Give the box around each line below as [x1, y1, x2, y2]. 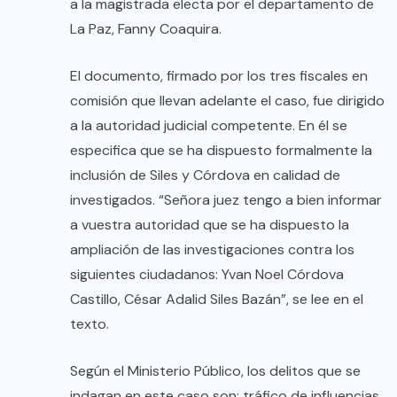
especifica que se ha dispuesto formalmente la [70, 141, 372, 160]
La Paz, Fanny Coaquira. [70, 19, 222, 39]
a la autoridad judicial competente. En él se [70, 116, 347, 136]
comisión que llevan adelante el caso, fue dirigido [70, 91, 385, 111]
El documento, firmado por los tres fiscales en [70, 66, 368, 86]
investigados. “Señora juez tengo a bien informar [70, 191, 382, 210]
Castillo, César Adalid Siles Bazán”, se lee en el [70, 290, 363, 309]
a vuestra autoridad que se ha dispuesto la [70, 215, 349, 235]
